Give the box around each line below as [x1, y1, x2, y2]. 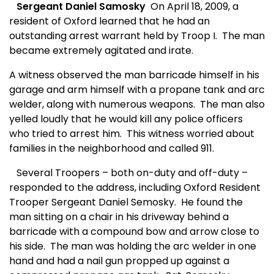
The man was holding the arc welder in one [50, 239, 256, 254]
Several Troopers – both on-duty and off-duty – [9, 166, 248, 180]
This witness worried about [127, 127, 254, 141]
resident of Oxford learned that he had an [9, 14, 210, 29]
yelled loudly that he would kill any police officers [9, 112, 243, 127]
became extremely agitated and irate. [9, 43, 193, 58]
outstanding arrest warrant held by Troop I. [9, 29, 217, 43]
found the [196, 195, 243, 210]
